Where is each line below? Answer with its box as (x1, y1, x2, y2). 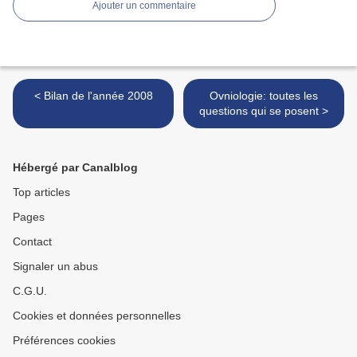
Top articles (13, 186, 70, 199)
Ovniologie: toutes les (210, 89, 318, 103)
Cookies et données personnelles (13, 309, 181, 323)
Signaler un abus (13, 260, 98, 273)
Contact (13, 235, 52, 249)
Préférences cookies (13, 334, 116, 347)
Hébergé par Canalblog (13, 161, 138, 175)
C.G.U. (13, 284, 47, 298)
